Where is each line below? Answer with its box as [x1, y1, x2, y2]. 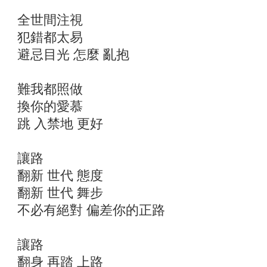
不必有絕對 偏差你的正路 [17, 203, 165, 218]
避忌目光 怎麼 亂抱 [17, 47, 129, 62]
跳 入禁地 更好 [17, 116, 103, 131]
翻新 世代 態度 [17, 168, 103, 183]
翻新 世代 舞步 [17, 185, 103, 200]
